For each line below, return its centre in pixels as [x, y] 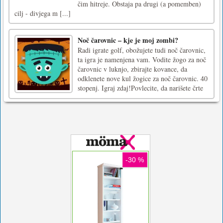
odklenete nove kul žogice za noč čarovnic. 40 [143, 78]
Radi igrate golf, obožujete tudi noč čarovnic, [142, 50]
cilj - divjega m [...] [43, 13]
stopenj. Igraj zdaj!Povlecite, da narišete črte [140, 88]
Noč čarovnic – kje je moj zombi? [128, 40]
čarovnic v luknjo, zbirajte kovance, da [132, 69]
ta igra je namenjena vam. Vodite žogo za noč [142, 59]
